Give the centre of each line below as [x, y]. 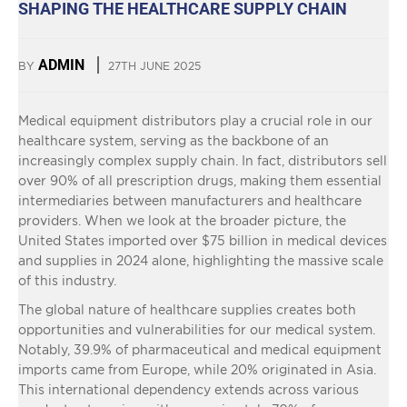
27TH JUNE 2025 [154, 65]
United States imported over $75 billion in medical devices [203, 240]
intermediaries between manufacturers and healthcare [190, 200]
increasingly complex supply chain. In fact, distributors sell [203, 160]
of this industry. [67, 280]
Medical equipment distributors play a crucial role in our [195, 120]
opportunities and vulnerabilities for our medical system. [197, 329]
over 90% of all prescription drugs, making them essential [200, 180]
